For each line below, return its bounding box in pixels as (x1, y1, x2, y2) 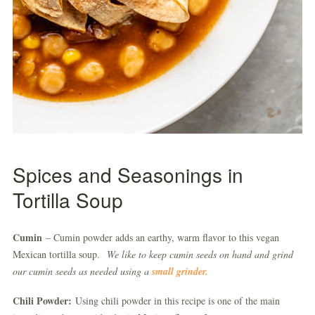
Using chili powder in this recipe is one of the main (72, 294, 280, 307)
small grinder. (152, 264, 208, 278)
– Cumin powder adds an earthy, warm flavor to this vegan (42, 231, 279, 244)
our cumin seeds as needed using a (13, 264, 152, 278)
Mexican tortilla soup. (13, 247, 107, 261)
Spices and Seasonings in (13, 160, 243, 188)
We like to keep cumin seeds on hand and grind (107, 247, 293, 261)
